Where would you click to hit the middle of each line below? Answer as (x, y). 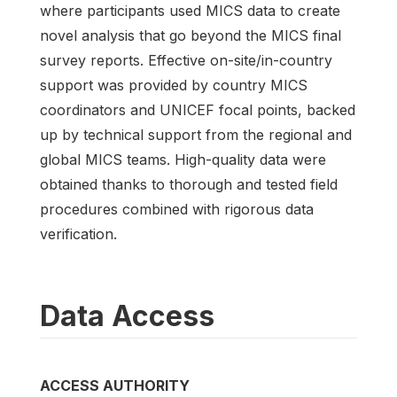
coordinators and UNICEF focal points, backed (198, 110)
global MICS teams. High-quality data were (183, 160)
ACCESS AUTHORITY (115, 385)
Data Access (127, 316)
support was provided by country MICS (174, 85)
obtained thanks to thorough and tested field (189, 184)
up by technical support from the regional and (196, 135)
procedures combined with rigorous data (177, 209)
